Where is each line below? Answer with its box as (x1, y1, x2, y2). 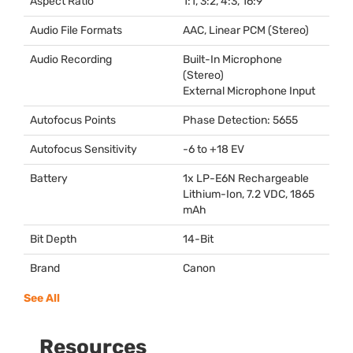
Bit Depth (30, 232, 77, 246)
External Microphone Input (183, 84, 315, 98)
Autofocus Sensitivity (30, 142, 137, 156)
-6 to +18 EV (183, 142, 244, 156)
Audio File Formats (30, 23, 122, 37)
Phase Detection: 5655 (183, 113, 298, 127)
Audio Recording (30, 52, 112, 66)
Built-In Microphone (183, 52, 282, 66)
